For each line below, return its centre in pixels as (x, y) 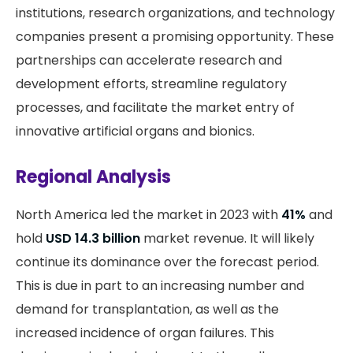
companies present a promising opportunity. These (175, 37)
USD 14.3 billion (93, 239)
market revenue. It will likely (227, 239)
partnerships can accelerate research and (149, 61)
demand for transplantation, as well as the (147, 310)
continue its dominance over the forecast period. (167, 262)
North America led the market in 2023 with (149, 215)
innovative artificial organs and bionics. (135, 132)
